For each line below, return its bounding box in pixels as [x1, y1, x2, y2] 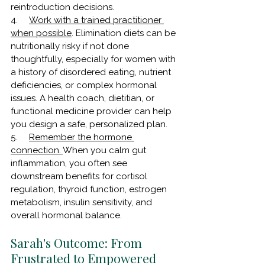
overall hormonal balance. [11, 209, 124, 221]
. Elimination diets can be [72, 27, 178, 38]
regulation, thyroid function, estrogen [11, 183, 169, 195]
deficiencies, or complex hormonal [11, 79, 159, 91]
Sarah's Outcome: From [11, 234, 145, 251]
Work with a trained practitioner [29, 14, 164, 25]
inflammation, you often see [11, 157, 130, 169]
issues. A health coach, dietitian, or [11, 92, 157, 104]
